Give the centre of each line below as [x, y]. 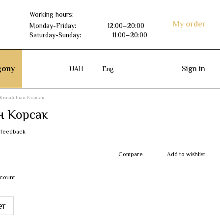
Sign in [193, 69]
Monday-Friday [52, 25]
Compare [131, 154]
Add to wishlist [186, 154]
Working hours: [51, 14]
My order [189, 24]
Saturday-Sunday [54, 35]
